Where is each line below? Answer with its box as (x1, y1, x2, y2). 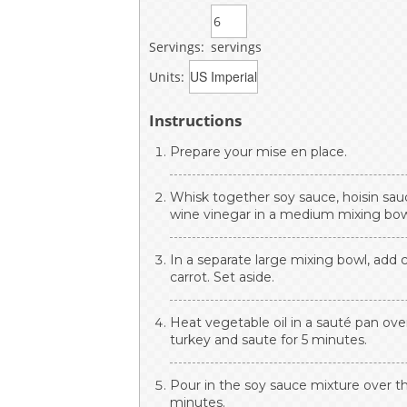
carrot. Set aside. (170, 268, 275, 285)
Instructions (149, 109, 243, 131)
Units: (149, 67, 185, 85)
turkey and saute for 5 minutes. (170, 331, 368, 348)
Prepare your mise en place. (170, 143, 348, 160)
